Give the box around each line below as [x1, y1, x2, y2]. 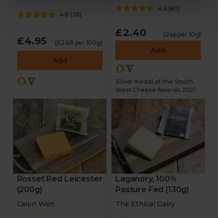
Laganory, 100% [115, 174, 177, 183]
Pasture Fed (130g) [115, 185, 189, 194]
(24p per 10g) [163, 31, 201, 38]
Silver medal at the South [115, 78, 193, 85]
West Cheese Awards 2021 [115, 86, 197, 93]
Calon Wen [17, 200, 55, 208]
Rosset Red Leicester [17, 174, 103, 183]
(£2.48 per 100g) [54, 39, 103, 46]
